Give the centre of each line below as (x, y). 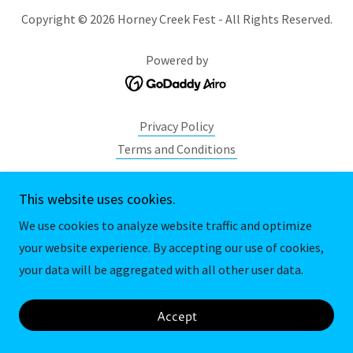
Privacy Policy (176, 126)
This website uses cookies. (97, 199)
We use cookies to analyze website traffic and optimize (165, 225)
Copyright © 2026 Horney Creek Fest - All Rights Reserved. (176, 19)
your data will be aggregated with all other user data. (161, 269)
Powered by (176, 60)
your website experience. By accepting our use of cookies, (171, 247)
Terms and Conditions (176, 149)
